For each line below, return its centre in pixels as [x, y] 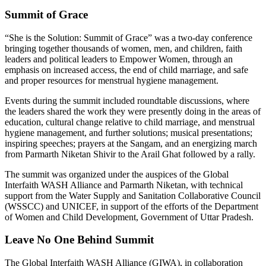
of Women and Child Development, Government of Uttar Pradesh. [129, 217]
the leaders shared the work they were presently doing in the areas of [133, 111]
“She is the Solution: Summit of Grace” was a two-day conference [129, 37]
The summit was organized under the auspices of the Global [117, 174]
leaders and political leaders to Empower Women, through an [119, 59]
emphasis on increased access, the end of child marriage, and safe [126, 69]
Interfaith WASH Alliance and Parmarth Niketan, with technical [124, 185]
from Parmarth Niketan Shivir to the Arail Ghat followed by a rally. [130, 154]
